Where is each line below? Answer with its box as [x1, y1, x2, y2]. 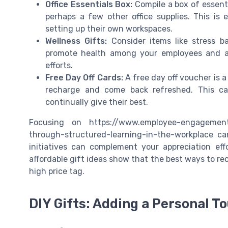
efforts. [45, 60, 73, 70]
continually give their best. [45, 97, 148, 107]
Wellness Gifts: [45, 36, 107, 46]
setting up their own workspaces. [45, 23, 173, 34]
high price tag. [29, 166, 84, 176]
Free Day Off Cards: [45, 72, 123, 82]
